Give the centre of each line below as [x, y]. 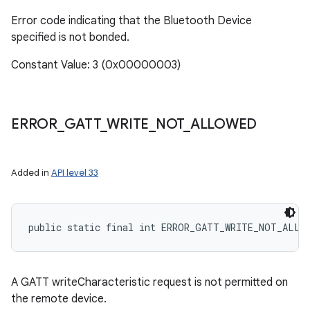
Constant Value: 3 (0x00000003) [96, 65]
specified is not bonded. [70, 37]
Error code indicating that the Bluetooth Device [131, 21]
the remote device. [59, 299]
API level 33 [75, 173]
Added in [31, 173]
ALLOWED [223, 124]
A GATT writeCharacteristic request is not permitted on [149, 282]
